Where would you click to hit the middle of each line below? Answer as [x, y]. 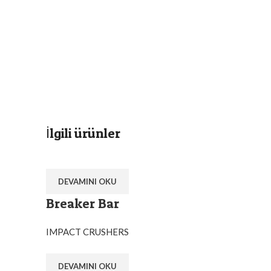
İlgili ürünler [83, 133]
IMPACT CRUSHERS [87, 232]
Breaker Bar [83, 204]
